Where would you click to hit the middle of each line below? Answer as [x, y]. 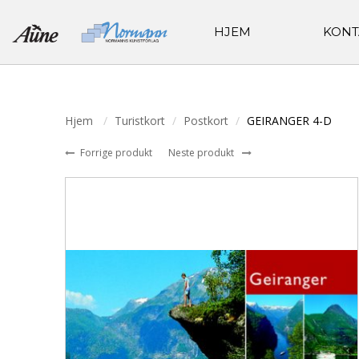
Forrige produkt [117, 153]
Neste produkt [202, 153]
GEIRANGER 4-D [289, 121]
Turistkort [140, 121]
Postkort [206, 121]
